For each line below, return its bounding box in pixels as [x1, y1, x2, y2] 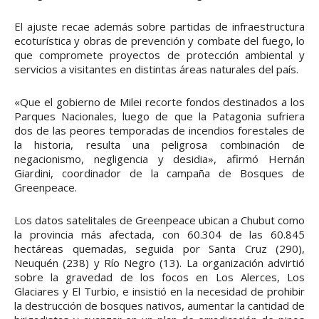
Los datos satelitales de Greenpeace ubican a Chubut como [14, 213, 305, 228]
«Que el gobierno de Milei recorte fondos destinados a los [14, 95, 305, 110]
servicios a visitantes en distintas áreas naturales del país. [14, 62, 298, 77]
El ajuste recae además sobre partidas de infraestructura [14, 19, 305, 34]
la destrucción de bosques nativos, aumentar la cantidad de [14, 298, 305, 313]
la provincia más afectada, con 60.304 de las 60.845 [14, 227, 305, 242]
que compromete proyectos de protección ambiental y [14, 48, 305, 63]
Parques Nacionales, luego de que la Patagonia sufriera [14, 109, 305, 124]
